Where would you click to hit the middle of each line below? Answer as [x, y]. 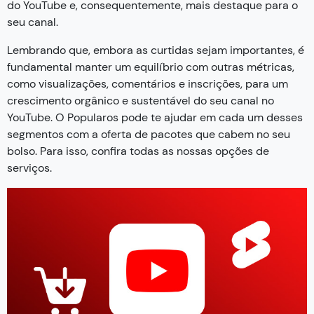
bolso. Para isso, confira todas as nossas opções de [138, 151]
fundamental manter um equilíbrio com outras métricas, [151, 67]
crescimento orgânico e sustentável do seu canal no [141, 100]
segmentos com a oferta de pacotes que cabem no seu [149, 134]
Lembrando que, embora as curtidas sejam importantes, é [156, 50]
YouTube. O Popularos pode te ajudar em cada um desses [155, 117]
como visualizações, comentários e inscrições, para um [148, 83]
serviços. [29, 168]
